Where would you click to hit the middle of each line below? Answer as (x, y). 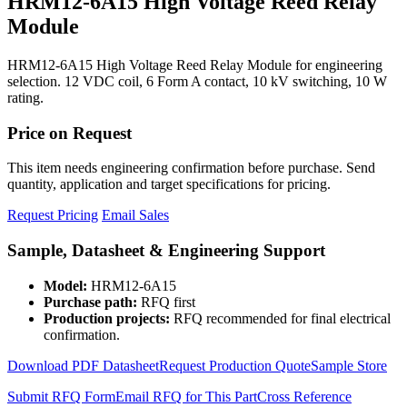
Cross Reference (304, 396)
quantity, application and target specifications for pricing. (169, 184)
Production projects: (107, 318)
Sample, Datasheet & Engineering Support (166, 250)
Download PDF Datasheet (83, 365)
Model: (65, 285)
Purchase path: (90, 302)
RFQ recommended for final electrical (280, 318)
